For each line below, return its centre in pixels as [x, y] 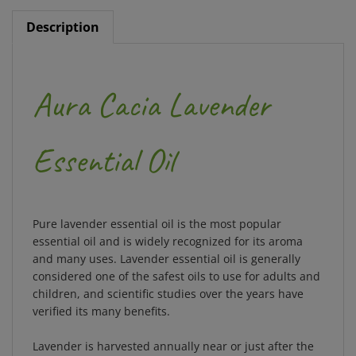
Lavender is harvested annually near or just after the [173, 333]
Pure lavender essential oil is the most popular [157, 211]
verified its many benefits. [101, 298]
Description [63, 14]
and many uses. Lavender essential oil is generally [166, 246]
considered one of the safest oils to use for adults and [176, 263]
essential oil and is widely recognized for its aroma [168, 228]
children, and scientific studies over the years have [168, 281]
